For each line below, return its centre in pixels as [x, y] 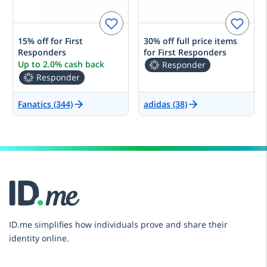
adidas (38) [165, 104]
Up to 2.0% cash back [61, 64]
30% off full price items [190, 41]
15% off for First [50, 41]
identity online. [39, 238]
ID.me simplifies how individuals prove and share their [118, 225]
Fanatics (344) [45, 104]
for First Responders [185, 52]
